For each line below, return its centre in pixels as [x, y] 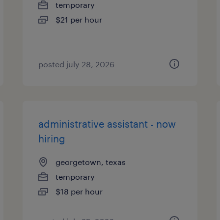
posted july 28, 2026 [77, 64]
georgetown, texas [91, 162]
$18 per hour [79, 191]
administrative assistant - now [107, 124]
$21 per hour [79, 19]
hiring [52, 138]
